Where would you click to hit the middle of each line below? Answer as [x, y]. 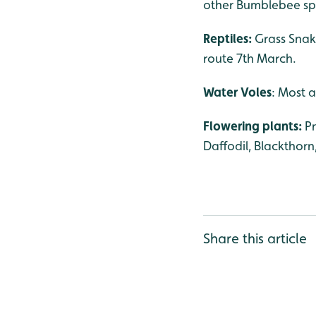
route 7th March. [250, 58]
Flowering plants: [254, 126]
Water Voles [237, 92]
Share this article [255, 238]
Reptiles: [229, 38]
